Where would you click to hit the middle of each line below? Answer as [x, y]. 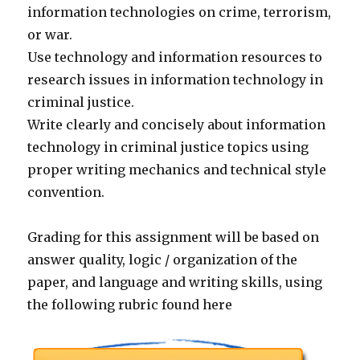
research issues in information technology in [176, 80]
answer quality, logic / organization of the [163, 260]
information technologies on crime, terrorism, [180, 12]
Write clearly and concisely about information [177, 125]
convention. [66, 192]
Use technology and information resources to [175, 57]
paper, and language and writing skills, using [175, 282]
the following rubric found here [130, 305]
